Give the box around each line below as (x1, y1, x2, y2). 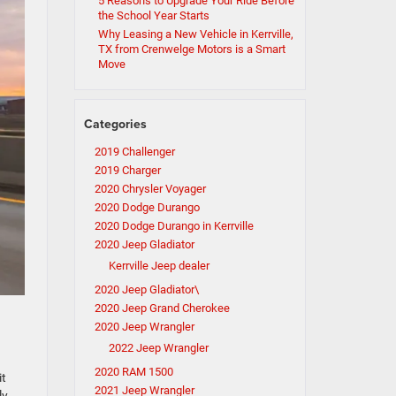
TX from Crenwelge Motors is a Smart (97, 42, 286, 56)
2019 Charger (94, 164, 161, 177)
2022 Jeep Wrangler (108, 341, 209, 354)
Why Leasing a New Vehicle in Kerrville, (97, 27, 293, 41)
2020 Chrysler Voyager (94, 182, 206, 195)
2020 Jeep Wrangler (94, 320, 194, 333)
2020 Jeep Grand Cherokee (94, 301, 230, 315)
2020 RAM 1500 (94, 365, 173, 378)
